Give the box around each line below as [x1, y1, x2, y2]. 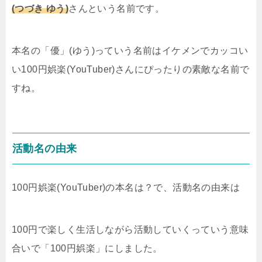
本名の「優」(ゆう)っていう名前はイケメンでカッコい [12, 45, 249, 56]
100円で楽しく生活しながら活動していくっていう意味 [12, 224, 249, 235]
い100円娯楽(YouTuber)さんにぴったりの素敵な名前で [12, 64, 250, 74]
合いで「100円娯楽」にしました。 [12, 243, 163, 253]
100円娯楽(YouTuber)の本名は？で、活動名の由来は [12, 182, 240, 192]
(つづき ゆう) [12, 3, 69, 13]
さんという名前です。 [68, 3, 165, 13]
